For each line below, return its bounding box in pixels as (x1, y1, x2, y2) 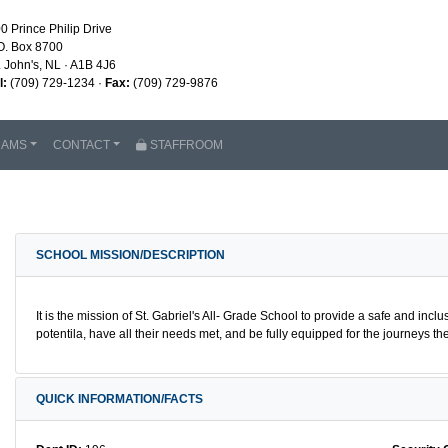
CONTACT (52, 138, 110, 152)
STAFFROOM (147, 138, 224, 152)
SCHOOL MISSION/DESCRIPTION (36, 248, 225, 262)
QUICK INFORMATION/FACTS (36, 392, 203, 406)
